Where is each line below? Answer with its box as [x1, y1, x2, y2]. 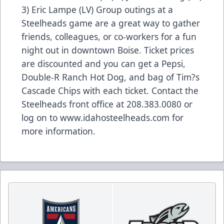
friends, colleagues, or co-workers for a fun [21, 30, 196, 43]
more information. [21, 125, 95, 137]
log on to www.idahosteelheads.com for [21, 111, 183, 124]
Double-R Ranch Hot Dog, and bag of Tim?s [21, 71, 199, 83]
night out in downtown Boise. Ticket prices [21, 44, 194, 56]
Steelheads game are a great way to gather [21, 17, 200, 29]
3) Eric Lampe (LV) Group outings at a [21, 3, 173, 16]
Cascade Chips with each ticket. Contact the [21, 84, 198, 97]
